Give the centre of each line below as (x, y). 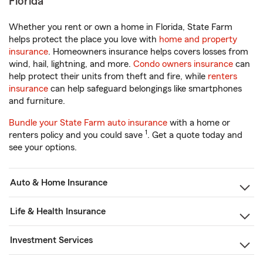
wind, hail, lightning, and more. (71, 64)
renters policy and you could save (77, 135)
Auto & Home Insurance (59, 183)
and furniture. (37, 101)
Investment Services (51, 240)
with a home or (199, 123)
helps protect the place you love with (84, 39)
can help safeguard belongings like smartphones (145, 89)
